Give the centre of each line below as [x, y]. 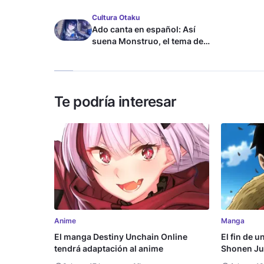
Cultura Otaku [116, 18]
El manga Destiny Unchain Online [121, 237]
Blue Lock [111, 53]
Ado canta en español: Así [144, 29]
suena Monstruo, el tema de [148, 41]
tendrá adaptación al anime [109, 249]
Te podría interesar [115, 102]
